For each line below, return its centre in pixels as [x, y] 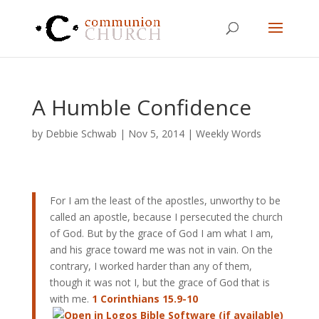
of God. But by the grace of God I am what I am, [161, 233]
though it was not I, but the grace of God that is [159, 282]
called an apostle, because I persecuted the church [166, 217]
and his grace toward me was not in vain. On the [161, 250]
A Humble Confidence [141, 107]
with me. [70, 299]
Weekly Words [228, 134]
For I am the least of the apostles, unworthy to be [165, 200]
